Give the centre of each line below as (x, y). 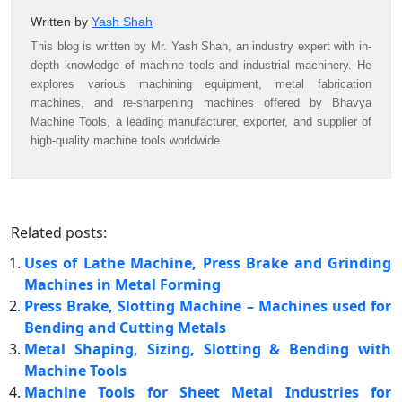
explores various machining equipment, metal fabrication (201, 83)
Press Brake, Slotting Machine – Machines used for (208, 306)
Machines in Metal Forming (122, 284)
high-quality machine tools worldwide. (127, 140)
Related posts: (59, 232)
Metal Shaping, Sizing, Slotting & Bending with (208, 349)
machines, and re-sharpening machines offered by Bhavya (201, 102)
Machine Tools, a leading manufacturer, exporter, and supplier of (201, 121)
